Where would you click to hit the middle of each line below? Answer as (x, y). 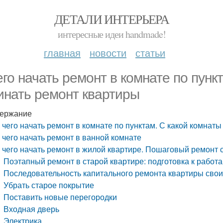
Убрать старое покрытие (49, 185)
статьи (150, 53)
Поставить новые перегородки (60, 197)
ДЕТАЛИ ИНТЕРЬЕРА (111, 19)
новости (108, 53)
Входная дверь (32, 209)
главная (62, 53)
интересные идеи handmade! (111, 34)
